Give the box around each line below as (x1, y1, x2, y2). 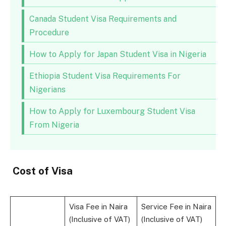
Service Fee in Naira (141, 202, 211, 211)
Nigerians (29, 85, 66, 95)
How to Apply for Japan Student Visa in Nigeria (29, 49, 206, 60)
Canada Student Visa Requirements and (29, 14, 177, 24)
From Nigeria (29, 120, 79, 130)
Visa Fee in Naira (69, 202, 128, 211)
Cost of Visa (10, 165, 73, 178)
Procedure (29, 28, 69, 38)
